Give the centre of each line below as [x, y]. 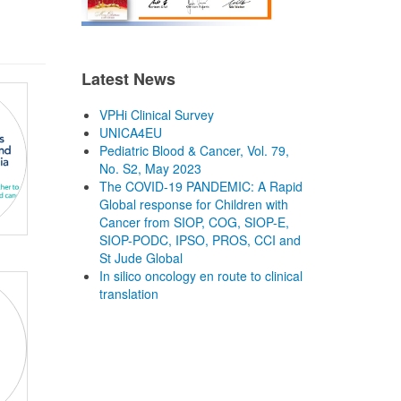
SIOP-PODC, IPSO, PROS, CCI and [200, 240]
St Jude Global [141, 258]
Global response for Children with [194, 204]
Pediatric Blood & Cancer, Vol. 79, [194, 150]
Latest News [128, 79]
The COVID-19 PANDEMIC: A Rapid [201, 186]
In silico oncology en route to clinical [201, 276]
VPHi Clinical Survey [157, 115]
